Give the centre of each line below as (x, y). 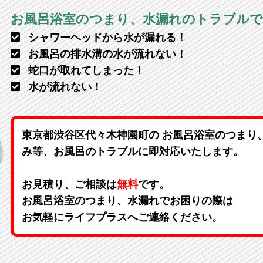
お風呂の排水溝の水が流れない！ (107, 54)
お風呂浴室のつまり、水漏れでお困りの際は (127, 201)
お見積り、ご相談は (69, 184)
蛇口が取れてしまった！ (86, 70)
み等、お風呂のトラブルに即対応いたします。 (133, 151)
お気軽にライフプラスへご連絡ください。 (122, 217)
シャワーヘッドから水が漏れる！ (107, 38)
